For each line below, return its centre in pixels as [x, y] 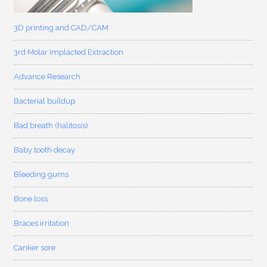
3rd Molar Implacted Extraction [69, 52]
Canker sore [35, 248]
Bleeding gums [41, 175]
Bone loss [31, 199]
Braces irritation [42, 223]
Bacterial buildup [45, 101]
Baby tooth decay [45, 150]
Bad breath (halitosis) [51, 126]
